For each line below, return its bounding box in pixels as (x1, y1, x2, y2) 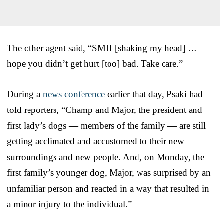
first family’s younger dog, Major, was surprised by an (7, 167, 211, 178)
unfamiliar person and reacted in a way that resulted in (7, 183, 209, 193)
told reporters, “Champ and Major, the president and (7, 104, 202, 115)
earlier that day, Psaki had (105, 88, 203, 99)
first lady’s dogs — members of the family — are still (7, 120, 206, 131)
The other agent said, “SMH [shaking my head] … (7, 42, 197, 53)
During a (7, 88, 43, 99)
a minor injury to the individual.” (7, 198, 132, 209)
